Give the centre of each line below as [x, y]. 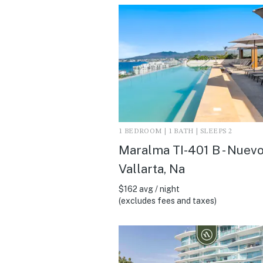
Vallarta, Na [152, 168]
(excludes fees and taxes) [168, 200]
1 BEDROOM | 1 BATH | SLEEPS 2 [176, 131]
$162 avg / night [149, 189]
